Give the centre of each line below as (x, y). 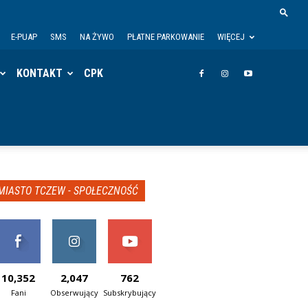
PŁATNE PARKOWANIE (165, 37)
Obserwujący (74, 293)
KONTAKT (40, 73)
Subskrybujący (130, 293)
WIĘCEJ (231, 37)
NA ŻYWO (97, 37)
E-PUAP (24, 37)
